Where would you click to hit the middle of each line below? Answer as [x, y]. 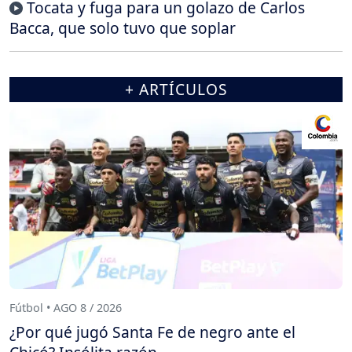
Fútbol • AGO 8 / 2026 [66, 307]
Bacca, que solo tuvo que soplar [123, 28]
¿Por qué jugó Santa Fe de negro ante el [152, 332]
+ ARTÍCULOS [176, 90]
